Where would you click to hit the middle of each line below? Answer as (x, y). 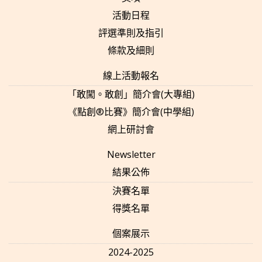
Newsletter (131, 155)
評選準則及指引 (131, 33)
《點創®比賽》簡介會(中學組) (131, 112)
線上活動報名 (131, 76)
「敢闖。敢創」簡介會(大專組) (131, 94)
